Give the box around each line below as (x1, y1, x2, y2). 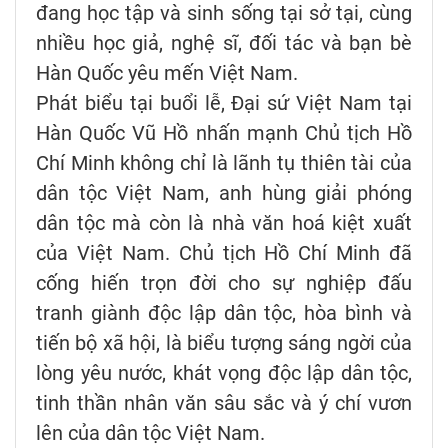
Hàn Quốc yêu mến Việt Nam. (36, 60, 298, 85)
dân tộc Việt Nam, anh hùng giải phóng (36, 180, 412, 205)
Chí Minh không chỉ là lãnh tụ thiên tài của (36, 150, 412, 175)
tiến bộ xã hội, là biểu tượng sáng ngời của (36, 330, 412, 355)
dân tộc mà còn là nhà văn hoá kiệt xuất (36, 210, 412, 235)
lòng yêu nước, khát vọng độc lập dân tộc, (36, 360, 412, 385)
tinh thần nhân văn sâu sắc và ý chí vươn (36, 390, 412, 415)
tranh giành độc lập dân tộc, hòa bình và (36, 300, 412, 325)
